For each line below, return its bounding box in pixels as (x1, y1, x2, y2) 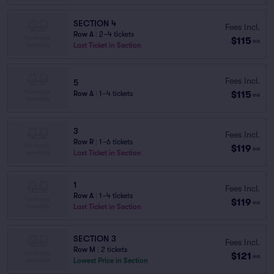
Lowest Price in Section (73, 256, 148, 265)
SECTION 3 (73, 234, 116, 243)
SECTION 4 (73, 18, 116, 28)
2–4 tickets (99, 30, 134, 39)
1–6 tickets (99, 138, 133, 146)
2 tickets (101, 245, 127, 254)
